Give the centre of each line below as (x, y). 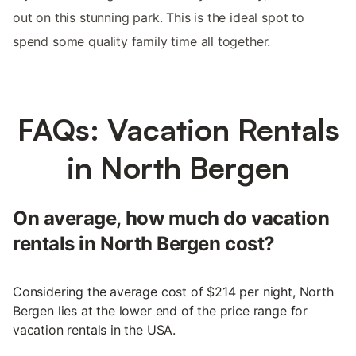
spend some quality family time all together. (142, 42)
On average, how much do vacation (171, 219)
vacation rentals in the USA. (95, 330)
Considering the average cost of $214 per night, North (173, 292)
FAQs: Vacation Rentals (178, 130)
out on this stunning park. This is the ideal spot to (159, 18)
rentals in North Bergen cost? (144, 244)
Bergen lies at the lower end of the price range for (161, 311)
